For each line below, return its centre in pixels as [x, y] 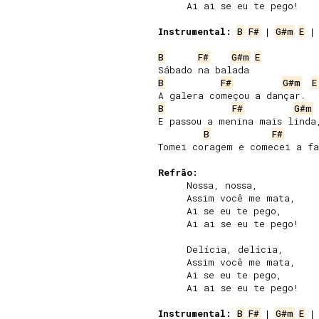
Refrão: [178, 172]
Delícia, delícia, [221, 249]
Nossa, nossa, [208, 185]
